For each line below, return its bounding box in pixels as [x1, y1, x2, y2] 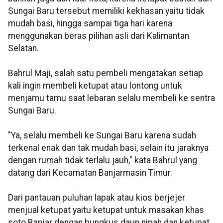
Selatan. [8, 43, 39, 54]
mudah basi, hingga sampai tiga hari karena [8, 18, 172, 29]
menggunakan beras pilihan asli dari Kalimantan [8, 31, 189, 41]
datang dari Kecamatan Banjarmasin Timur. [8, 168, 176, 178]
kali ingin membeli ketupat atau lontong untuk [8, 81, 182, 91]
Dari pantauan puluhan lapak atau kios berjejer [8, 193, 185, 203]
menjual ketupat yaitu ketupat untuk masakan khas [8, 205, 204, 216]
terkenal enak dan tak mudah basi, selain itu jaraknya [8, 143, 209, 153]
